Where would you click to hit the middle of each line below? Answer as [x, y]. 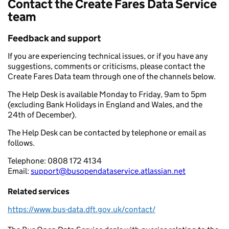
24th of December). [42, 115]
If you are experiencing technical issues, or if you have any [108, 56]
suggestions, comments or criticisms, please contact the [106, 66]
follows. [21, 143]
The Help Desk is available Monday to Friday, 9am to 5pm [107, 94]
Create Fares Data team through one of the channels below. [112, 76]
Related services [39, 191]
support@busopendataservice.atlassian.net [108, 171]
